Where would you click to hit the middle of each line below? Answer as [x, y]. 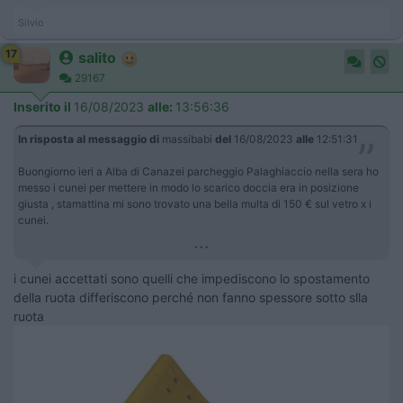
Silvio [31, 22]
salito [97, 58]
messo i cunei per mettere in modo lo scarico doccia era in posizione [188, 188]
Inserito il [44, 107]
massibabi [187, 139]
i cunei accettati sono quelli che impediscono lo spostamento [192, 278]
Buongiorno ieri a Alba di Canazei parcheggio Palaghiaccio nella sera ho [198, 171]
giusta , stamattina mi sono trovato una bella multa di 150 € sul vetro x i [195, 204]
